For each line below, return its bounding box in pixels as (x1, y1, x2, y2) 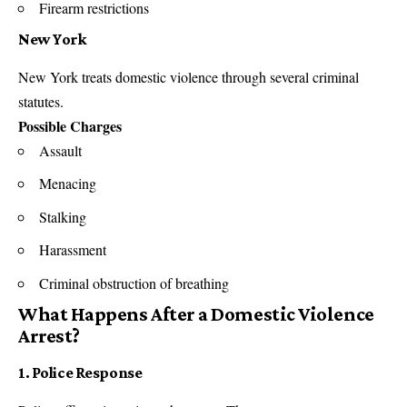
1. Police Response (18, 363, 143, 382)
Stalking (39, 206, 86, 226)
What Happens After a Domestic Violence (18, 303, 374, 326)
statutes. (18, 91, 64, 111)
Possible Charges (18, 114, 122, 136)
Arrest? (18, 324, 80, 348)
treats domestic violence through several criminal (82, 66, 359, 86)
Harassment (39, 240, 106, 260)
